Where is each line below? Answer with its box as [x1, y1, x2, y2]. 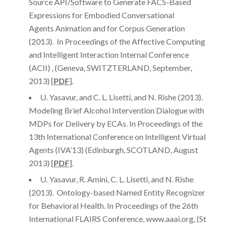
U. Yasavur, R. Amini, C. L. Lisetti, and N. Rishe [40, 174, 194, 184]
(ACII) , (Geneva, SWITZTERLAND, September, [28, 62, 192, 72]
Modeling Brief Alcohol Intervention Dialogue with [28, 105, 204, 115]
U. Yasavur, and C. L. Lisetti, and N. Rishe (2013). [40, 92, 203, 102]
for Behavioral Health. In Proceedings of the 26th [28, 200, 198, 210]
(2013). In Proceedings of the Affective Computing [28, 36, 205, 46]
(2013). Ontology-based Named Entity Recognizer [28, 187, 205, 197]
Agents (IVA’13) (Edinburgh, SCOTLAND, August [28, 144, 198, 155]
